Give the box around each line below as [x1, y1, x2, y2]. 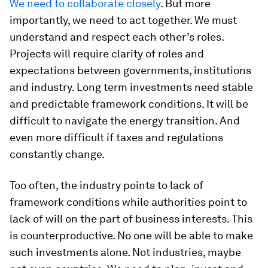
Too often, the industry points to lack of [10, 178, 203, 191]
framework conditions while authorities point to [10, 195, 247, 208]
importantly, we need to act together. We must [10, 13, 237, 26]
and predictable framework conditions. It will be [10, 97, 248, 110]
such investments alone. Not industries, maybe [10, 245, 241, 258]
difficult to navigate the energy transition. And [10, 114, 240, 127]
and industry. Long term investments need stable [10, 80, 253, 93]
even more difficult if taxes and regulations [10, 130, 223, 144]
